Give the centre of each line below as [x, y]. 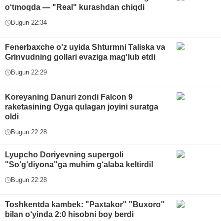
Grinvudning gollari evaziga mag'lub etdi [80, 57]
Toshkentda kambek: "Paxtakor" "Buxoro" [85, 205]
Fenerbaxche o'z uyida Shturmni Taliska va [85, 47]
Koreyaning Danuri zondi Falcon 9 [69, 97]
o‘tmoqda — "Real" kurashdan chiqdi [75, 7]
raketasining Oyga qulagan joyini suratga [82, 107]
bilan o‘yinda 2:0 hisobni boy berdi [69, 215]
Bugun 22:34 [29, 23]
